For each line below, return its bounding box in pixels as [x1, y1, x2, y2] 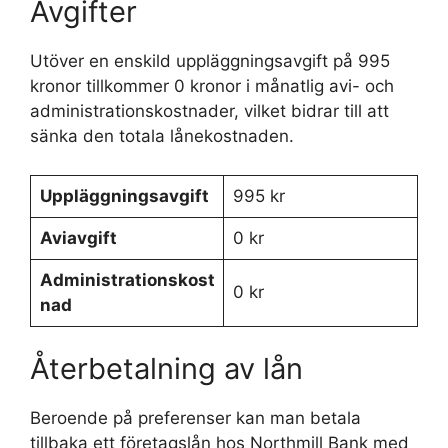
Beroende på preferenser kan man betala [30, 408, 361, 428]
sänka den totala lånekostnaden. [30, 126, 294, 146]
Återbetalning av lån [30, 351, 303, 386]
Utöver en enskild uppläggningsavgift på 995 [30, 51, 390, 71]
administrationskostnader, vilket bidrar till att [30, 101, 389, 121]
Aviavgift [39, 227, 117, 248]
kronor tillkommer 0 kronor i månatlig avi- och [30, 76, 394, 96]
